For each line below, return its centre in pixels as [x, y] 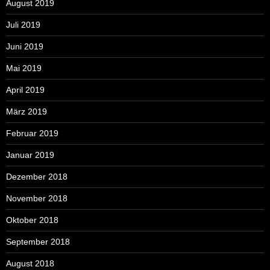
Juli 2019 [23, 24]
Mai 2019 [24, 68]
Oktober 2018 [32, 220]
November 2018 [37, 198]
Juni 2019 [25, 46]
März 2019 [27, 111]
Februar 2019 [32, 133]
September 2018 [38, 241]
